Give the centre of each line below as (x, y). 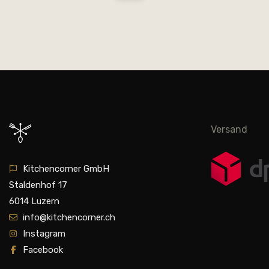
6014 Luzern (34, 201)
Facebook (43, 249)
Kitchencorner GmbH (66, 168)
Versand (229, 129)
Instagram (44, 233)
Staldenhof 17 (38, 185)
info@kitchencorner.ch (69, 217)
